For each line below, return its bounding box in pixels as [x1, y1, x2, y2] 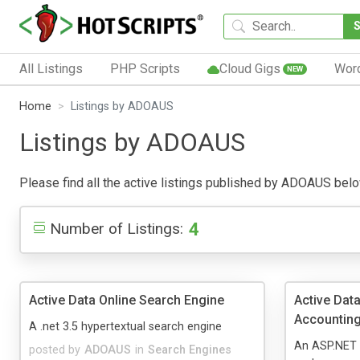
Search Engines [148, 342, 231, 357]
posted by [29, 342, 80, 357]
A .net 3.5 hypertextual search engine [29, 319, 222, 333]
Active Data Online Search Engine [29, 292, 224, 308]
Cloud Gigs [219, 60, 280, 76]
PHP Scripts [109, 60, 180, 76]
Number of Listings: [50, 219, 183, 238]
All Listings [19, 60, 83, 76]
